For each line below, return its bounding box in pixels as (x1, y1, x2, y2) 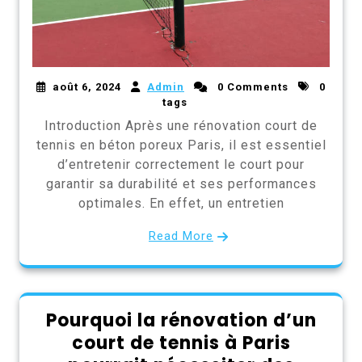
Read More (149, 229, 213, 244)
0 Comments (214, 81, 288, 94)
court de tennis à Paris (71, 330, 291, 356)
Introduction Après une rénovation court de (44, 118, 318, 134)
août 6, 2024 (53, 81, 121, 94)
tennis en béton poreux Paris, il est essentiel (36, 137, 326, 154)
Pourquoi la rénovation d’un (45, 308, 317, 334)
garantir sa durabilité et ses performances (45, 176, 317, 192)
